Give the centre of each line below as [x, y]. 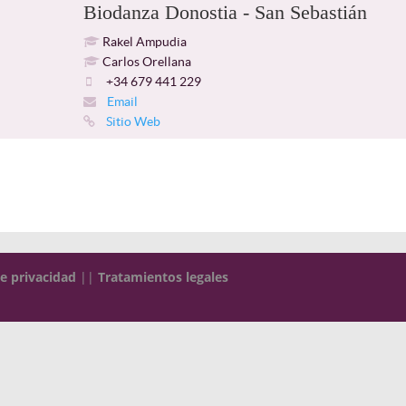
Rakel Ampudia [143, 42]
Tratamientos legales [164, 277]
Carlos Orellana [145, 62]
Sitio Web [131, 121]
